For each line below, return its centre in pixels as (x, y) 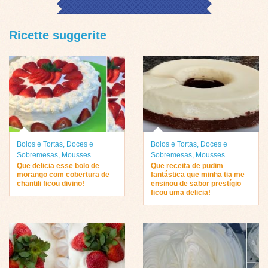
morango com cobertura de (63, 175)
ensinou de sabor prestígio (196, 184)
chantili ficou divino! (51, 184)
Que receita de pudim (187, 166)
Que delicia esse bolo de (58, 166)
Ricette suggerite (58, 35)
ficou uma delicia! (181, 193)
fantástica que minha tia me (198, 175)
